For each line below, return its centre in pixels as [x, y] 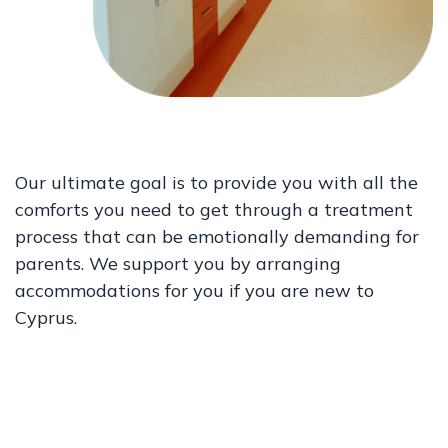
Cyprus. [46, 317]
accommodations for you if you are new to [194, 290]
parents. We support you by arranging [178, 263]
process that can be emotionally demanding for [217, 236]
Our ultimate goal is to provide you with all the [216, 182]
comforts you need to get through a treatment [214, 209]
